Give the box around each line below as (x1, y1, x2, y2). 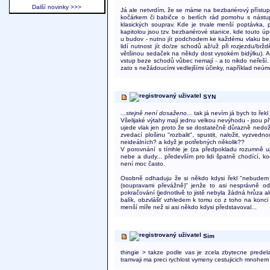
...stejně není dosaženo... (121, 110, 192, 117)
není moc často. (121, 160, 165, 168)
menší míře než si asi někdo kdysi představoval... (121, 204, 257, 211)
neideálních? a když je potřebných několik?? (121, 139, 245, 146)
